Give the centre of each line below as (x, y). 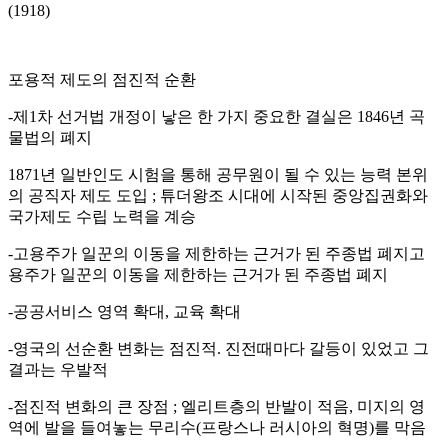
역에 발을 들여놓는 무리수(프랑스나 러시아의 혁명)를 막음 (217, 427)
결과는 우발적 (58, 369)
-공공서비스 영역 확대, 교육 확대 (124, 311)
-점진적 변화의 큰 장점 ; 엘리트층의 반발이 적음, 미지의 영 (216, 406)
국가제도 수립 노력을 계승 (102, 216)
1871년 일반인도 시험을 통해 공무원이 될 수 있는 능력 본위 (218, 174)
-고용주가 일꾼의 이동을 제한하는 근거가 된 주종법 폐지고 (216, 253)
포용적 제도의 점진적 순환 (102, 79)
